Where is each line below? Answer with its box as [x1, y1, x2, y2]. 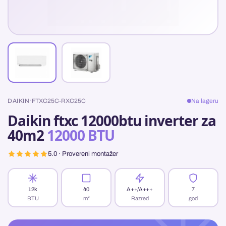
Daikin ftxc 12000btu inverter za [8, 111, 216, 131]
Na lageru [191, 97, 218, 104]
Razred [131, 195, 149, 201]
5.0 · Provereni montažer [48, 150, 118, 158]
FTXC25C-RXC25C [32, 97, 86, 104]
